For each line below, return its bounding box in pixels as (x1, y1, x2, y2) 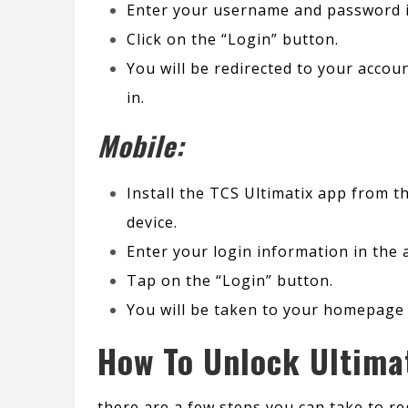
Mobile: (97, 125, 184, 167)
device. (127, 212, 178, 233)
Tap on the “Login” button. (127, 270, 333, 291)
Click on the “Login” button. (127, 29, 339, 50)
